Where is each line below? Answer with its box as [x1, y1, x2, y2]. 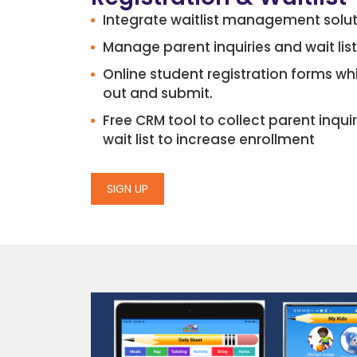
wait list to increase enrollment [103, 130, 315, 150]
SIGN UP [107, 181, 148, 198]
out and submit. [103, 84, 213, 104]
